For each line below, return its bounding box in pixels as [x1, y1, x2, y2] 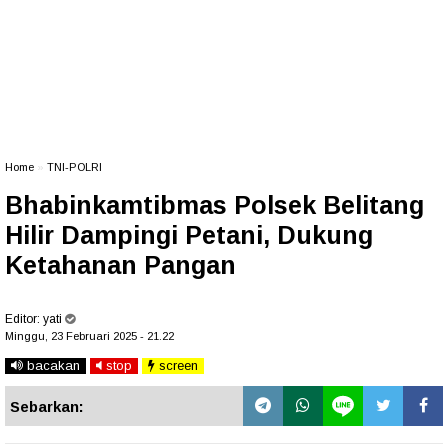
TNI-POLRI [47, 161, 102, 173]
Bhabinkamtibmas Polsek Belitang [5, 191, 424, 219]
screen [155, 358, 198, 373]
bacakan [23, 358, 80, 373]
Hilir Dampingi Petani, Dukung [5, 221, 373, 249]
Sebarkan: [10, 398, 84, 415]
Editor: [5, 312, 43, 326]
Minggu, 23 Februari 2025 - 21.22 [5, 330, 174, 342]
